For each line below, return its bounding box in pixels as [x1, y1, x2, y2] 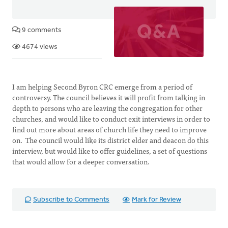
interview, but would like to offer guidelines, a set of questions [12, 145, 207, 156]
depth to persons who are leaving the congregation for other [12, 102, 203, 113]
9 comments [20, 26, 62, 34]
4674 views [20, 43, 58, 51]
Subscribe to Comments [33, 196, 109, 204]
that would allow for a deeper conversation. [12, 156, 150, 167]
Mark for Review [132, 196, 181, 204]
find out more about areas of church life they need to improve [12, 124, 207, 135]
